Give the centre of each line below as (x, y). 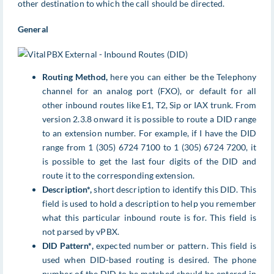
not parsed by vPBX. (81, 232)
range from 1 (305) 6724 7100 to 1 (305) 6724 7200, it (149, 147)
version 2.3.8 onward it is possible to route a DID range (149, 119)
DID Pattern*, (68, 246)
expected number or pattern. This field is (175, 246)
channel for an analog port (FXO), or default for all (149, 91)
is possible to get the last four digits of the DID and (149, 161)
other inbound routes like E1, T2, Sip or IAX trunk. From (149, 105)
